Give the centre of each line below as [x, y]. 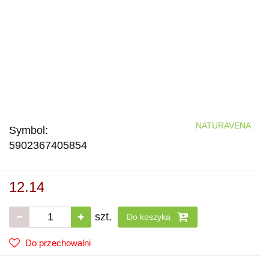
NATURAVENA [223, 125]
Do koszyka [150, 216]
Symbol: [29, 130]
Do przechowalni [58, 243]
